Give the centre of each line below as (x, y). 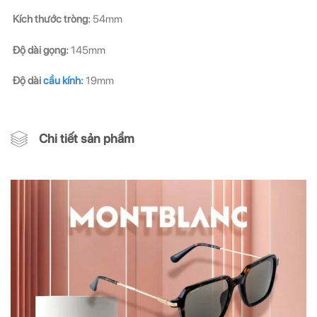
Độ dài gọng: (41, 50)
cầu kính (62, 81)
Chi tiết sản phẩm (87, 138)
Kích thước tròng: (52, 19)
